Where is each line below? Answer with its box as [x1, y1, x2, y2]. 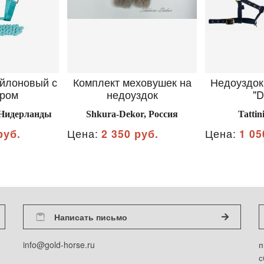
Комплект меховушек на [72, 74, 192, 90]
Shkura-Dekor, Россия [86, 109, 178, 119]
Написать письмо [54, 210, 127, 223]
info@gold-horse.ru [23, 239, 95, 250]
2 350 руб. [101, 126, 159, 141]
